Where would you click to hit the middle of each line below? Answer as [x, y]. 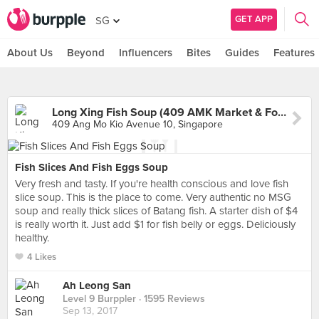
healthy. [32, 238]
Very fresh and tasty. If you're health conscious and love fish [152, 184]
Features [294, 53]
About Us [30, 53]
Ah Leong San [97, 286]
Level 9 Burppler [99, 299]
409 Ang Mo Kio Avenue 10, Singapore [137, 124]
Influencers [146, 53]
